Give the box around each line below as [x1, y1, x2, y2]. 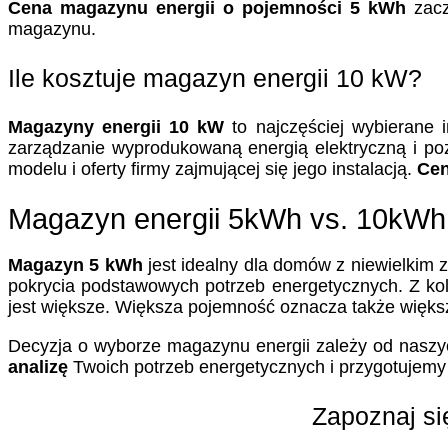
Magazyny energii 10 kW [8, 117, 225, 138]
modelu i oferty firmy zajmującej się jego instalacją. [8, 159, 417, 180]
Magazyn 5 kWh [8, 255, 143, 276]
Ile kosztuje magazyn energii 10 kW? [8, 64, 422, 93]
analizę [8, 357, 68, 378]
